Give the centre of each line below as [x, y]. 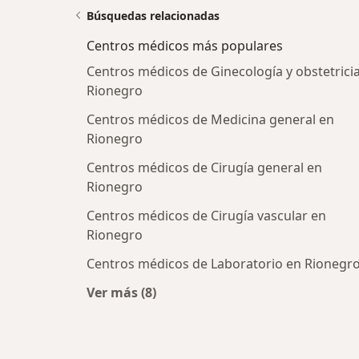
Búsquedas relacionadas [153, 16]
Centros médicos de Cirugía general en [204, 168]
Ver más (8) [121, 293]
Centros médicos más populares [185, 46]
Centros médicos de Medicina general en [210, 120]
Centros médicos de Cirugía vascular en [206, 216]
